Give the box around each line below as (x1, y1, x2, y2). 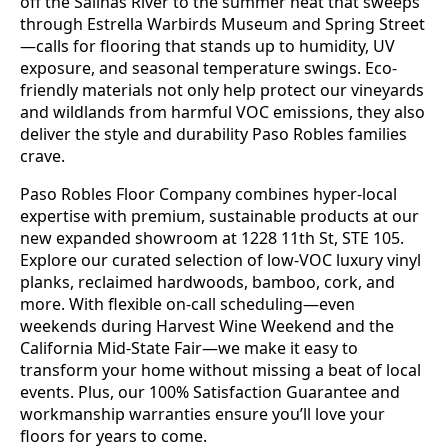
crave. (20, 145, 65, 168)
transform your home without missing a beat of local (20, 359, 421, 382)
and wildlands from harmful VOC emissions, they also (20, 101, 425, 124)
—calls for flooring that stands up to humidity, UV (20, 35, 395, 58)
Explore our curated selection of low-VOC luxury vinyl (20, 249, 421, 272)
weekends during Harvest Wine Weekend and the (20, 315, 394, 338)
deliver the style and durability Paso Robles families (20, 123, 407, 146)
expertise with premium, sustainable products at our (20, 205, 419, 228)
